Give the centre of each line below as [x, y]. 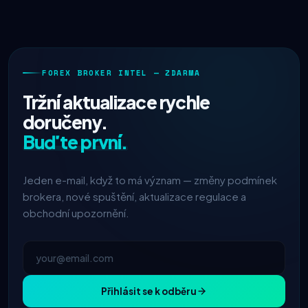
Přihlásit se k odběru [149, 291]
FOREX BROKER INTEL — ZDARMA [121, 73]
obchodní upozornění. [76, 213]
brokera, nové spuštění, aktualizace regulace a [134, 196]
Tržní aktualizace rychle [117, 102]
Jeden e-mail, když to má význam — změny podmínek [150, 180]
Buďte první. [75, 142]
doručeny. [65, 122]
